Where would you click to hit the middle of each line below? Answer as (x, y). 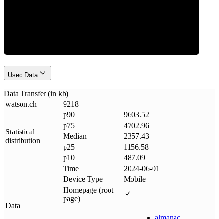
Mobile (135, 179)
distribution (23, 140)
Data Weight (102, 16)
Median (75, 136)
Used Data (23, 75)
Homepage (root (88, 190)
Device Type (83, 179)
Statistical (20, 131)
